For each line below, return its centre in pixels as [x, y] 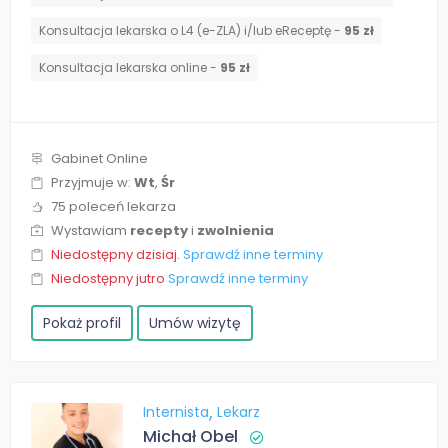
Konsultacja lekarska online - [129, 68]
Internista [178, 412]
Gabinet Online [99, 159]
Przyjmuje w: [92, 183]
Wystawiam [90, 231]
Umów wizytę [195, 323]
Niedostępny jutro [109, 279]
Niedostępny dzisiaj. [117, 255]
